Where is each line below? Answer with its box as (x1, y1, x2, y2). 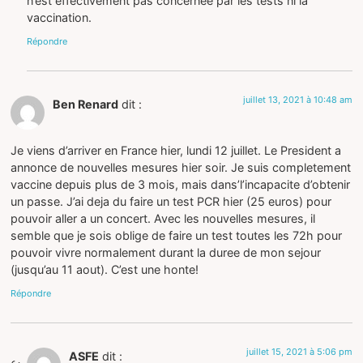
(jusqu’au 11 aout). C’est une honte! (11, 262, 199, 276)
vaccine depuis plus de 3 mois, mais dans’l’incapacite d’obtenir (11, 177, 351, 191)
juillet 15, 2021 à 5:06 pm (246, 346, 352, 358)
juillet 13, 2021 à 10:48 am (242, 94, 352, 106)
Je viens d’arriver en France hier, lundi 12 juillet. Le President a (11, 143, 342, 157)
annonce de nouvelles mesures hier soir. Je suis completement (11, 160, 352, 174)
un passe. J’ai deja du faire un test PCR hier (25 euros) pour (11, 194, 332, 208)
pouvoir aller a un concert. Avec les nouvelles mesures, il (11, 211, 316, 225)
